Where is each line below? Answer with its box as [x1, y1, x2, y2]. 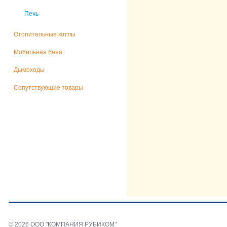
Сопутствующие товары [14, 84, 83, 91]
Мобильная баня [14, 49, 62, 56]
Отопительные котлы [14, 31, 75, 38]
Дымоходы [14, 66, 45, 73]
